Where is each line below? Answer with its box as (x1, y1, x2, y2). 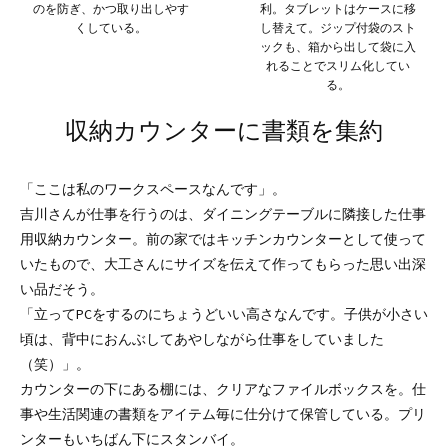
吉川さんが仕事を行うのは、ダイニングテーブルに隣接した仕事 (20, 205, 426, 224)
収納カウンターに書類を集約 (65, 114, 383, 147)
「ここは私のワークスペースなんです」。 (20, 180, 286, 199)
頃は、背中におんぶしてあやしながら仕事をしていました (20, 330, 384, 349)
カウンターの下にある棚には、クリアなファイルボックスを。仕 (20, 380, 426, 399)
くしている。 (74, 20, 147, 36)
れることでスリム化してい (265, 58, 410, 74)
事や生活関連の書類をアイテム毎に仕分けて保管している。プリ (20, 405, 426, 424)
